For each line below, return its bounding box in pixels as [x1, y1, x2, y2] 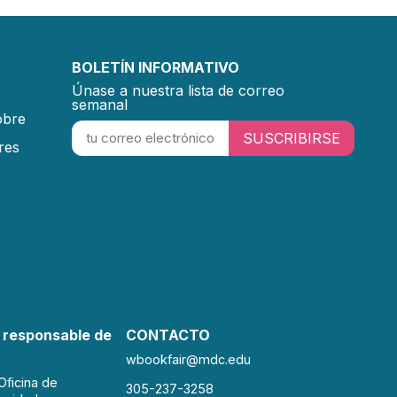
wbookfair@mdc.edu [126, 351, 251, 367]
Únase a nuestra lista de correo [72, 81, 284, 99]
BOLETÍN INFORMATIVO [72, 58, 239, 76]
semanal [72, 95, 128, 113]
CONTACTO [126, 325, 210, 344]
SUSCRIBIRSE [242, 128, 340, 147]
